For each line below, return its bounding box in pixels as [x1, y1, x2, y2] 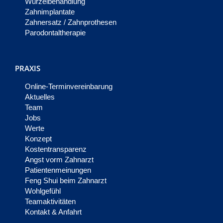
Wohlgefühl [25, 187, 61, 196]
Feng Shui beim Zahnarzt [25, 176, 107, 185]
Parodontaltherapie [25, 28, 86, 37]
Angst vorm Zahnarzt [25, 155, 94, 164]
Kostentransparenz [25, 145, 87, 154]
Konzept [25, 134, 52, 143]
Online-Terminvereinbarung [25, 82, 112, 91]
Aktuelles [25, 93, 55, 102]
